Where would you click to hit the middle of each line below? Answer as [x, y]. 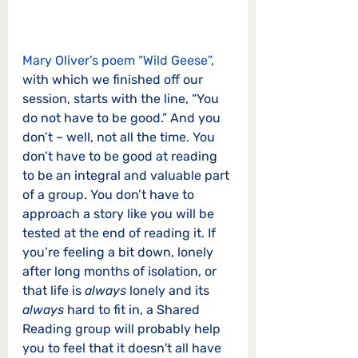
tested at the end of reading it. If [121, 233]
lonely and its [169, 290]
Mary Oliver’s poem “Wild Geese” [117, 60]
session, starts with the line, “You [122, 98]
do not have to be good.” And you [123, 117]
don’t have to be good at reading [121, 156]
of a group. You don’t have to [110, 194]
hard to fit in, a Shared [133, 309]
